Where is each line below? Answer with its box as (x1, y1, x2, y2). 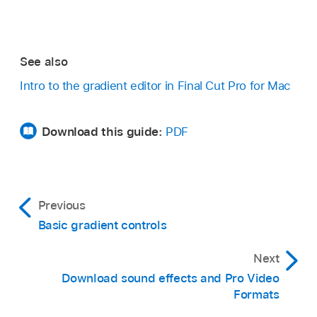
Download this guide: (41, 125, 163, 139)
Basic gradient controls (38, 218, 167, 233)
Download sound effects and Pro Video (62, 271, 279, 286)
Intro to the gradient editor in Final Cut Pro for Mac (20, 79, 292, 93)
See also (20, 54, 68, 69)
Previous (38, 198, 86, 213)
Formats (233, 287, 279, 302)
